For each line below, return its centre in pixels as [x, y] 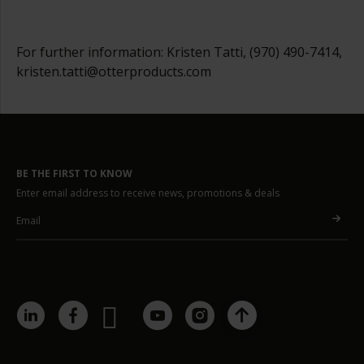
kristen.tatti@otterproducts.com [114, 71]
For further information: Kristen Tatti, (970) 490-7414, [179, 52]
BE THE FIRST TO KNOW [74, 173]
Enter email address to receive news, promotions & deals [148, 193]
